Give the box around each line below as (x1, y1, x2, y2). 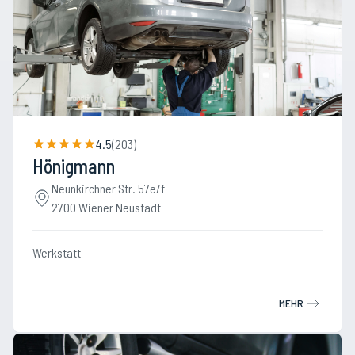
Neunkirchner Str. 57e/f (52, 181, 165, 196)
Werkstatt (32, 245, 81, 260)
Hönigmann (32, 155, 115, 177)
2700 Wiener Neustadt (52, 200, 161, 215)
